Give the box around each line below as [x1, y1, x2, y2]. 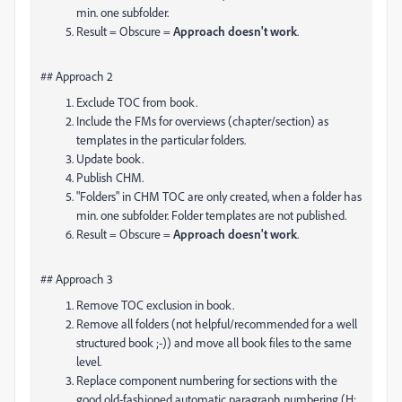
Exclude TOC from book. [76, 94, 197, 109]
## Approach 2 [40, 68, 113, 83]
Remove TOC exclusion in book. [76, 297, 234, 312]
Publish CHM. [76, 170, 144, 185]
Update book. [76, 151, 144, 166]
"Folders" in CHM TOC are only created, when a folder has [76, 188, 362, 204]
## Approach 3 [40, 271, 113, 286]
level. [76, 354, 101, 369]
